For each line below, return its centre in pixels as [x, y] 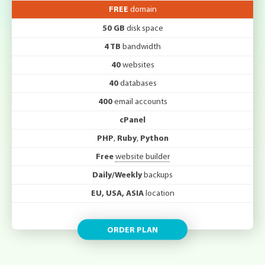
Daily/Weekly [117, 175]
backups [157, 175]
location [159, 193]
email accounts [140, 102]
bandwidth [141, 47]
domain [142, 9]
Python [154, 138]
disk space [144, 28]
